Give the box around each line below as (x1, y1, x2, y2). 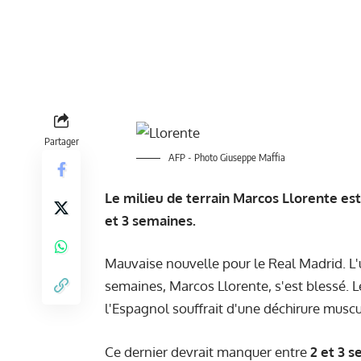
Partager (44, 135, 79, 148)
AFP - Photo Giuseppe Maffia (165, 151, 285, 164)
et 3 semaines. (105, 211, 196, 229)
